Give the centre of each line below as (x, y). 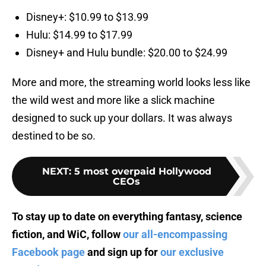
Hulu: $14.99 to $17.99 (79, 35)
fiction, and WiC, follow (67, 235)
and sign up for (123, 252)
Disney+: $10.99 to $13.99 (87, 17)
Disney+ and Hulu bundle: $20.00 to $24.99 (127, 53)
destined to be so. (54, 136)
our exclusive (192, 252)
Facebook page (48, 252)
